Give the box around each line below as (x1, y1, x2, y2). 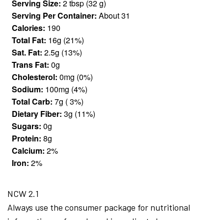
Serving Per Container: (12, 10, 97, 22)
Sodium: (12, 83, 43, 95)
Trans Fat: (12, 59, 49, 71)
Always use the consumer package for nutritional (7, 202, 190, 213)
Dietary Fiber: (12, 108, 62, 120)
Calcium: (12, 145, 45, 157)
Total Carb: (12, 96, 53, 108)
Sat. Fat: (12, 47, 42, 58)
